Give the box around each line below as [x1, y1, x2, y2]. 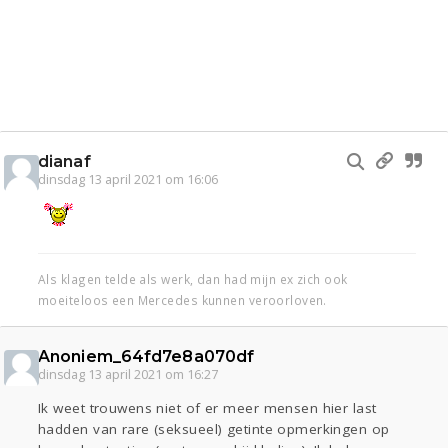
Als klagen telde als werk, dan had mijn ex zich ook [38, 271, 348, 288]
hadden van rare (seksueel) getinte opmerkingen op [38, 420, 390, 439]
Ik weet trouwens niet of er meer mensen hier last [38, 399, 377, 418]
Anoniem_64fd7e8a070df [38, 347, 255, 367]
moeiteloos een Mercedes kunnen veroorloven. [38, 292, 327, 309]
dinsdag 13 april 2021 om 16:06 [38, 171, 218, 189]
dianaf [38, 152, 91, 172]
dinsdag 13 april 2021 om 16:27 [38, 366, 218, 384]
